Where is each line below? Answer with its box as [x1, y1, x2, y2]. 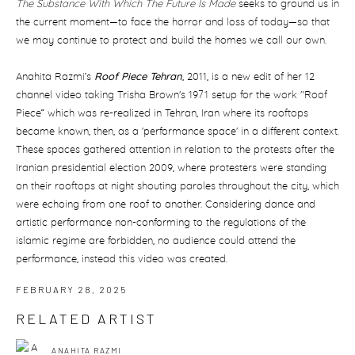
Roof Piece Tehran [94, 72, 182, 82]
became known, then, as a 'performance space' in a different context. [16, 127, 339, 137]
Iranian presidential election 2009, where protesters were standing [16, 163, 326, 174]
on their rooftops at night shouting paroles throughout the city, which [16, 181, 339, 192]
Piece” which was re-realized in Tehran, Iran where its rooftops [16, 109, 308, 119]
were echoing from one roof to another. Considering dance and [16, 200, 315, 210]
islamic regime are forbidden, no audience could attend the [16, 236, 296, 246]
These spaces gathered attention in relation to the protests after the [16, 145, 334, 155]
